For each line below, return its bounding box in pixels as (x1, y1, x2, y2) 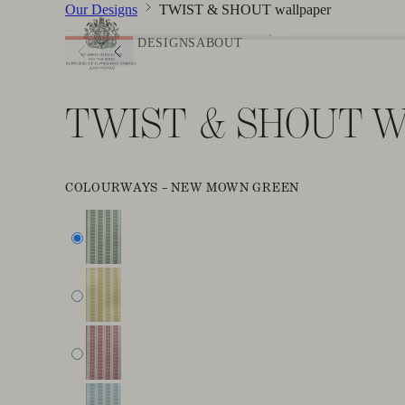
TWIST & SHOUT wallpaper (159, 2, 331, 17)
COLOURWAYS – (65, 180, 172, 195)
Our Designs (65, 2, 137, 17)
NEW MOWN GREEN (171, 180, 299, 195)
